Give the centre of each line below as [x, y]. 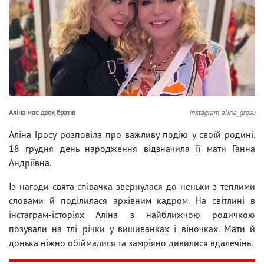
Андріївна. [30, 162]
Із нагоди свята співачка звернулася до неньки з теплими [132, 186]
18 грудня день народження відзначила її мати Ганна [132, 148]
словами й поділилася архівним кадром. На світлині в [132, 200]
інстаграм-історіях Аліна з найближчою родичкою [132, 214]
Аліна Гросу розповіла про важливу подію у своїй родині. [132, 134]
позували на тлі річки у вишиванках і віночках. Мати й [132, 228]
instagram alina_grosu [222, 112]
